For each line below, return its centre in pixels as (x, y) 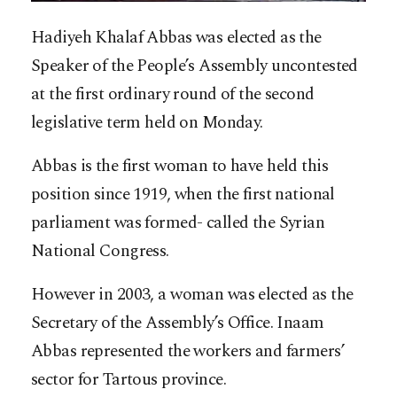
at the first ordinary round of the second (173, 95)
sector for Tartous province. (129, 380)
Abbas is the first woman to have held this (180, 167)
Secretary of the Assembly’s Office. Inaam (178, 323)
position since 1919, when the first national (183, 195)
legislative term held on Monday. (147, 123)
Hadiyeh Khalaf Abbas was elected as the (176, 38)
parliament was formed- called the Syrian (178, 223)
